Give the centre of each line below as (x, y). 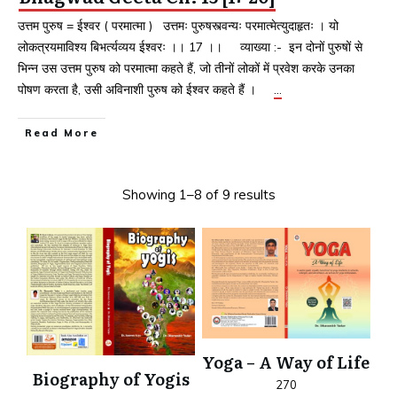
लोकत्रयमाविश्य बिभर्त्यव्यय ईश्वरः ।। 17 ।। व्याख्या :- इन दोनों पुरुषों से (190, 47)
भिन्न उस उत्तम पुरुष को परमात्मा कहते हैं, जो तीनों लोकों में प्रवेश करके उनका (186, 69)
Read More (62, 133)
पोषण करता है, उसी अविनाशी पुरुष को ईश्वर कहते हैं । (146, 90)
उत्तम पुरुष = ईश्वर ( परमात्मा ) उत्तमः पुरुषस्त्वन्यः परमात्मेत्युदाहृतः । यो (178, 26)
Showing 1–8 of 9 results (198, 195)
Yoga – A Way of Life (286, 362)
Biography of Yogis (111, 378)
